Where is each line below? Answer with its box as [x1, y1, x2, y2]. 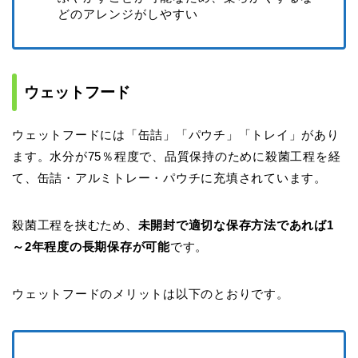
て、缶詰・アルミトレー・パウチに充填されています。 [12, 170, 327, 185]
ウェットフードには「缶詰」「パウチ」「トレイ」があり [12, 127, 340, 141]
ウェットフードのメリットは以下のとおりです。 [12, 286, 289, 300]
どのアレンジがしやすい [58, 6, 198, 21]
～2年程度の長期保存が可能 [12, 239, 170, 253]
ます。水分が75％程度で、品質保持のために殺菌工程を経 [12, 149, 341, 163]
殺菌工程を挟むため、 [12, 217, 138, 232]
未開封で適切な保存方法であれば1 [137, 217, 334, 232]
